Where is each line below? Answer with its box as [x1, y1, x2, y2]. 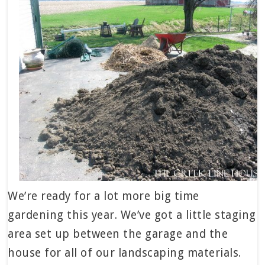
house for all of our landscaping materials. [8, 245, 241, 260]
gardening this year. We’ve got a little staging [8, 208, 256, 222]
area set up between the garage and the [8, 227, 228, 241]
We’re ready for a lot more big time [8, 189, 199, 203]
